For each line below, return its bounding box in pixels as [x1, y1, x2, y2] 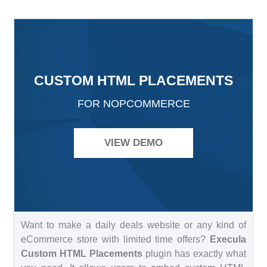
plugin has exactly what [142, 248, 246, 259]
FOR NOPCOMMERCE [77, 97, 190, 110]
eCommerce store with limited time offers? [21, 234, 210, 244]
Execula [209, 234, 246, 244]
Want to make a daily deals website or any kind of [21, 219, 246, 230]
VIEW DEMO [104, 136, 163, 148]
